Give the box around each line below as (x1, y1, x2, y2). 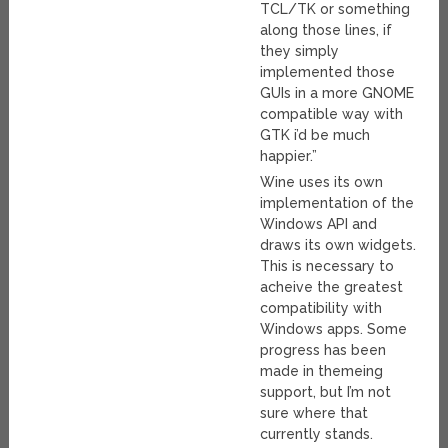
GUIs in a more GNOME (260, 85, 415, 102)
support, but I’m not (260, 384, 392, 401)
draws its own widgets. (260, 237, 417, 254)
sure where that (260, 405, 369, 422)
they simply (260, 43, 340, 60)
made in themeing (260, 363, 384, 380)
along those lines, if (260, 22, 393, 39)
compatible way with (260, 106, 404, 123)
